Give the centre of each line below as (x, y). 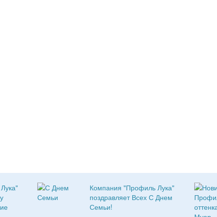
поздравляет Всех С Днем (131, 197)
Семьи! (101, 207)
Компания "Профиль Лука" (132, 187)
